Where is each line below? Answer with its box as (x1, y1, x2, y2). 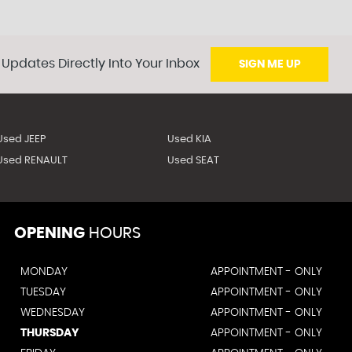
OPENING (14, 225, 85, 241)
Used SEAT (167, 156, 220, 166)
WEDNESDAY (20, 307, 85, 318)
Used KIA (167, 134, 212, 145)
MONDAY (20, 266, 68, 277)
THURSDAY (20, 328, 79, 339)
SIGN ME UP (238, 59, 301, 70)
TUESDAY (20, 287, 66, 298)
